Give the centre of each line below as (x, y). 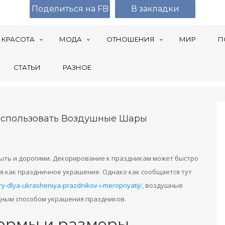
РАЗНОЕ (77, 67)
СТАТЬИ (27, 67)
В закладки (155, 9)
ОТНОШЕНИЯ (131, 39)
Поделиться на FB (70, 9)
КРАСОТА (18, 39)
